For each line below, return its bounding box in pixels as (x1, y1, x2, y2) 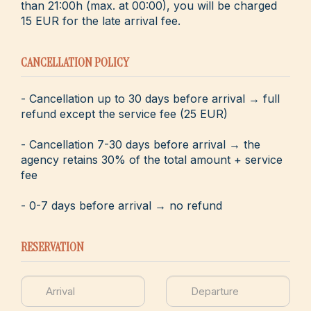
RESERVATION (21, 238, 84, 255)
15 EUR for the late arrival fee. (21, 13, 180, 28)
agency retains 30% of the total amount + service (21, 152, 283, 167)
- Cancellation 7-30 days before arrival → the (21, 137, 260, 151)
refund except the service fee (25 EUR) (21, 106, 228, 121)
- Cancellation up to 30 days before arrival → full (21, 91, 280, 106)
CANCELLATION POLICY (21, 53, 129, 71)
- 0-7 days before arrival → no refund (21, 198, 222, 212)
